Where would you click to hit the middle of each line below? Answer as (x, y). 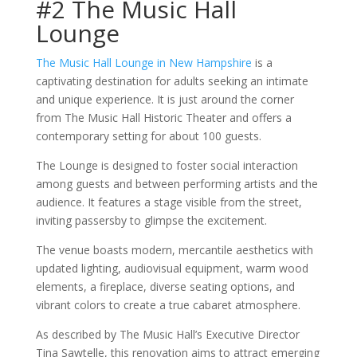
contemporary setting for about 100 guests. (150, 136)
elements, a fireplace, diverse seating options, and (165, 286)
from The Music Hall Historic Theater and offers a (163, 118)
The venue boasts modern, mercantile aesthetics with (174, 250)
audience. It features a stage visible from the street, (169, 202)
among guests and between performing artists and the (177, 184)
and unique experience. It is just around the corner (165, 99)
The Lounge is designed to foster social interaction (167, 165)
